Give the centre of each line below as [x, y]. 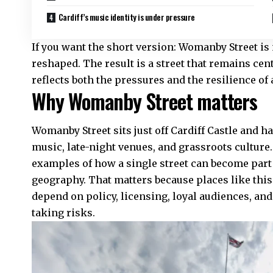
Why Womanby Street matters [144, 101]
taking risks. [63, 213]
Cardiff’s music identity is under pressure [126, 16]
